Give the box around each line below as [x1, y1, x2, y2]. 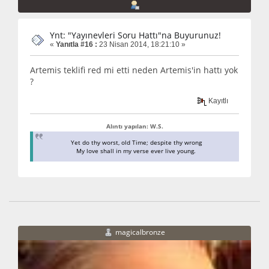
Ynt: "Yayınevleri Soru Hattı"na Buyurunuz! [50, 29, 221, 41]
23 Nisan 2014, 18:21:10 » [97, 40, 186, 49]
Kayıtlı [207, 96, 229, 105]
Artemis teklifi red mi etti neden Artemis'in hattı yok [30, 64, 238, 76]
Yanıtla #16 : [56, 40, 97, 49]
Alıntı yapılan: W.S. [106, 121, 163, 130]
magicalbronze [115, 226, 165, 237]
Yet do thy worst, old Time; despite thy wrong [70, 138, 202, 147]
